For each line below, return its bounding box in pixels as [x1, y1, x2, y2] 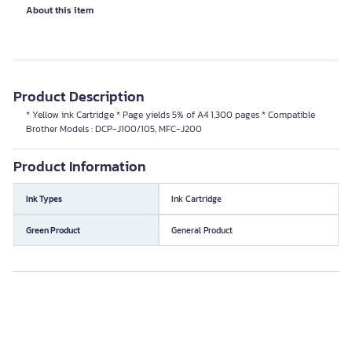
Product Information [13, 156, 146, 177]
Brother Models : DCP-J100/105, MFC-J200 [26, 122, 202, 136]
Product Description [13, 86, 145, 107]
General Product [171, 223, 233, 236]
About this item [26, 3, 93, 17]
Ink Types [26, 192, 62, 205]
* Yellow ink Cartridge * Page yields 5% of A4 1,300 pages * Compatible [26, 108, 315, 122]
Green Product [26, 223, 80, 236]
